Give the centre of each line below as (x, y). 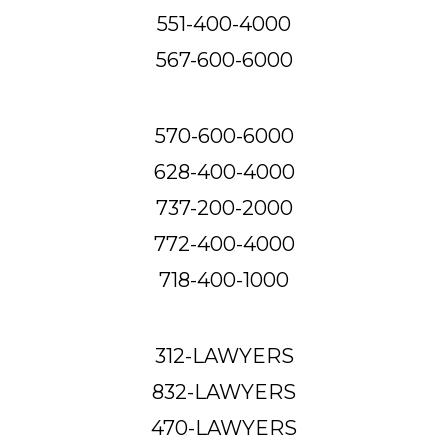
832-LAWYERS (224, 391)
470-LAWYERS (224, 427)
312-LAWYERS (224, 355)
